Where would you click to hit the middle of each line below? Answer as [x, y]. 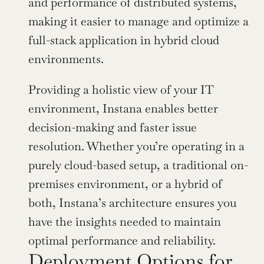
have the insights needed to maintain [125, 221]
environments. [66, 59]
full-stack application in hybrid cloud [124, 40]
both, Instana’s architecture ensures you [132, 202]
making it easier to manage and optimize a [138, 21]
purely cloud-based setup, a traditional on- [138, 165]
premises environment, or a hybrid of [125, 184]
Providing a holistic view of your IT [121, 89]
